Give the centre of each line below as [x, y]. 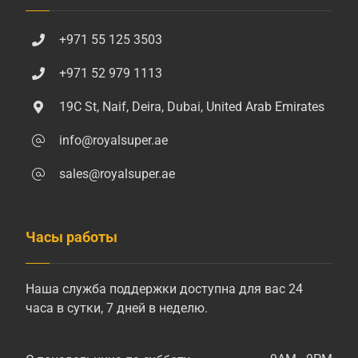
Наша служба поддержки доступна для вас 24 [165, 289]
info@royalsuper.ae [114, 141]
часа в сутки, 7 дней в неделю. [117, 308]
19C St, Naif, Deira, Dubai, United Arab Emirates [192, 107]
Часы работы [72, 237]
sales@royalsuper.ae [117, 174]
